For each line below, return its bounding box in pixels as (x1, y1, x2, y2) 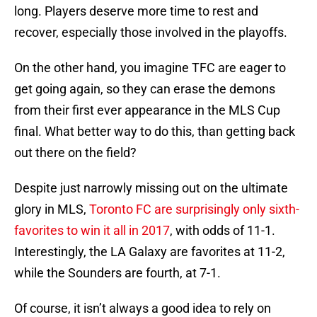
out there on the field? (14, 145, 137, 161)
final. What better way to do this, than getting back (14, 124, 295, 139)
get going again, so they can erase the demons (14, 81, 275, 97)
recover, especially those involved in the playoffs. (14, 25, 287, 40)
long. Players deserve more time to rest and (14, 4, 258, 19)
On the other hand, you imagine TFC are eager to (14, 60, 286, 76)
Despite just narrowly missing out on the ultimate (14, 180, 288, 196)
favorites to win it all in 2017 (14, 223, 170, 238)
